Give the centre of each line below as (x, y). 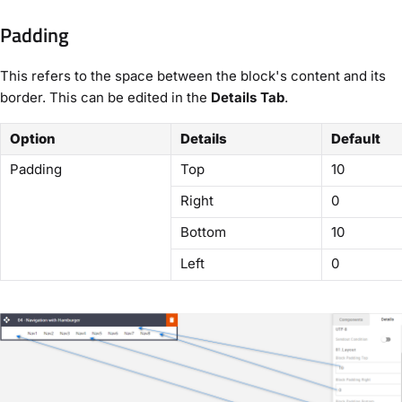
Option (33, 138)
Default (356, 138)
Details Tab (248, 97)
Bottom (203, 232)
